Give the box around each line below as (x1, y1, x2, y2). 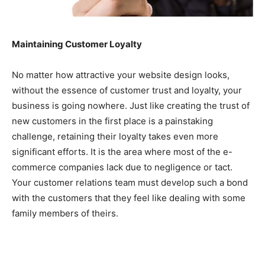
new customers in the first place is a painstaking (12, 115, 213, 127)
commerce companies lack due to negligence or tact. (12, 161, 232, 173)
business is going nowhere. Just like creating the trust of (12, 100, 250, 112)
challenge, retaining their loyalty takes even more (12, 131, 218, 143)
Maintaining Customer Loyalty (12, 38, 142, 50)
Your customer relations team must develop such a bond (12, 177, 248, 189)
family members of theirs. (12, 208, 121, 219)
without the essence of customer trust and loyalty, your (12, 85, 242, 96)
